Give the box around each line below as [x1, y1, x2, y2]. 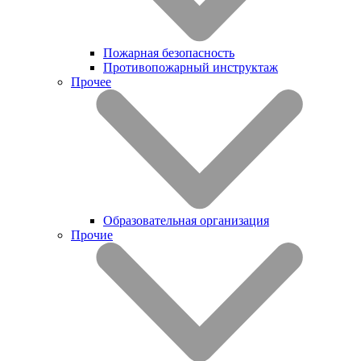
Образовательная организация [103, 213, 269, 227]
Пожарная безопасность [103, 45, 234, 60]
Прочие [71, 227, 113, 242]
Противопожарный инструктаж [103, 60, 278, 74]
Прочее [71, 74, 111, 89]
